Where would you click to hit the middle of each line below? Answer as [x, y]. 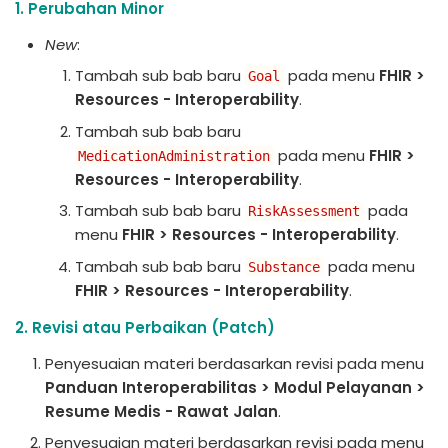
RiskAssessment [304, 211]
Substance [284, 266]
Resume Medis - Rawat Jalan [161, 411]
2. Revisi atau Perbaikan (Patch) [145, 327]
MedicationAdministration [174, 155]
